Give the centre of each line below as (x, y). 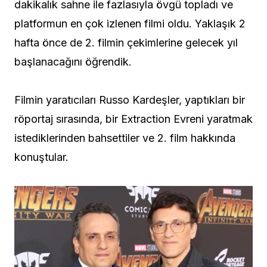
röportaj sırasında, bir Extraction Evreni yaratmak (133, 119)
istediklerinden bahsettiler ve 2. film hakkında (125, 138)
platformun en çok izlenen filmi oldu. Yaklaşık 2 (130, 24)
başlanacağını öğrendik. (73, 62)
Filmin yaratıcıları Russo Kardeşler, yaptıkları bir (130, 100)
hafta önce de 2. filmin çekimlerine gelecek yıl (126, 43)
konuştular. (41, 157)
